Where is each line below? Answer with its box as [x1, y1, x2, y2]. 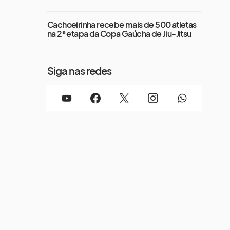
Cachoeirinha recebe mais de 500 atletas [47, 18, 197, 30]
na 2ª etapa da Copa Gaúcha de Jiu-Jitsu [47, 28, 191, 39]
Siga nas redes [47, 64, 111, 77]
